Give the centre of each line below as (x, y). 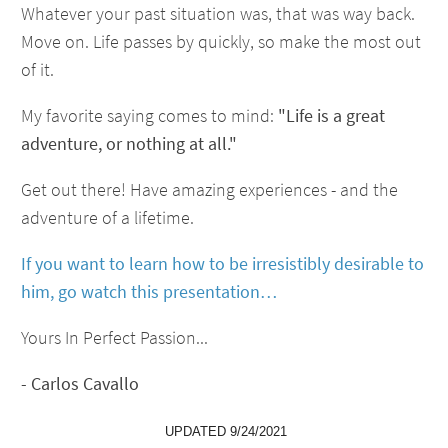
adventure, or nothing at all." (129, 143)
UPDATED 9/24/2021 (224, 431)
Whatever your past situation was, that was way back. (218, 13)
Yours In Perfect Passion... (114, 337)
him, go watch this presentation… (151, 291)
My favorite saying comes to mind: (149, 115)
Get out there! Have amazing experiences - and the (209, 189)
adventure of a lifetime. (107, 217)
